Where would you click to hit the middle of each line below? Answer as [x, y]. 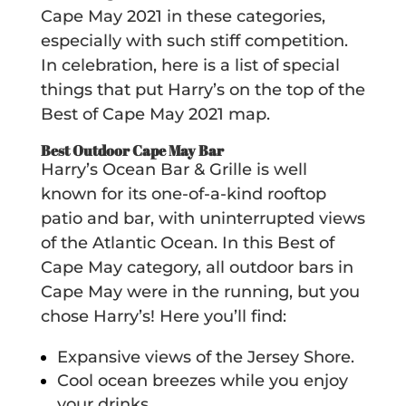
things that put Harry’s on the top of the [203, 89]
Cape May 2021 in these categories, [183, 16]
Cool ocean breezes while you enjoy [202, 380]
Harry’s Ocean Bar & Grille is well [174, 169]
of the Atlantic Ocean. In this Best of [187, 242]
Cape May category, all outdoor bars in [197, 267]
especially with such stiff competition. [194, 40]
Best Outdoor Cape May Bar [133, 150]
